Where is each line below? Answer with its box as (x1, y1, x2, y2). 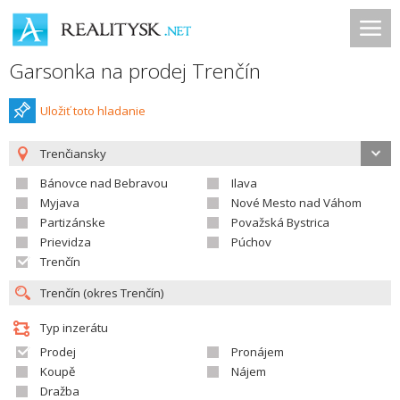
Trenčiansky (40, 146, 106, 162)
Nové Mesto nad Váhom (231, 195, 362, 211)
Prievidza (40, 234, 91, 250)
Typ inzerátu (40, 320, 108, 336)
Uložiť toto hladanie (40, 103, 146, 119)
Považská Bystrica (231, 214, 329, 230)
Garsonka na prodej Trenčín (9, 57, 261, 85)
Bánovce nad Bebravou (40, 175, 168, 191)
